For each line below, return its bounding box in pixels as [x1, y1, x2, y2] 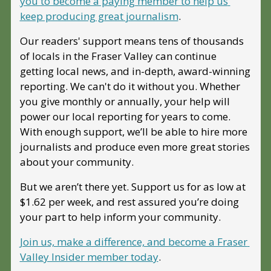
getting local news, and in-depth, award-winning [19, 64, 250, 79]
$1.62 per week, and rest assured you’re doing [19, 195, 239, 209]
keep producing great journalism [19, 9, 178, 24]
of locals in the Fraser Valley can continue [19, 49, 217, 64]
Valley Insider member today [19, 250, 158, 264]
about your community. [19, 155, 136, 169]
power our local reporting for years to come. [19, 109, 230, 124]
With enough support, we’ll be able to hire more [19, 125, 247, 139]
